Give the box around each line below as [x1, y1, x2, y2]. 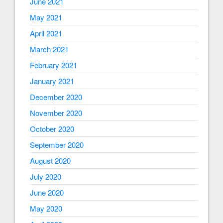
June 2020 [30, 187, 64, 198]
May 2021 [30, 12, 62, 23]
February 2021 [30, 60, 77, 71]
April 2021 [30, 28, 62, 39]
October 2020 [30, 123, 74, 134]
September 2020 [30, 139, 84, 150]
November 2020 [30, 108, 82, 118]
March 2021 [30, 44, 69, 55]
